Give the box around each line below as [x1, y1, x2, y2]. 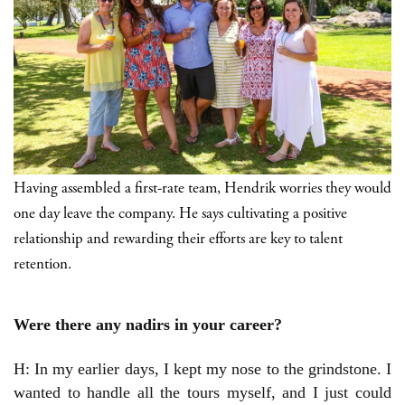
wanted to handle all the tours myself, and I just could [14, 383, 391, 402]
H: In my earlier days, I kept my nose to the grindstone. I [14, 360, 391, 379]
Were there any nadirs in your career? [14, 316, 291, 334]
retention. [14, 258, 71, 274]
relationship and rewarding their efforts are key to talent [14, 232, 343, 249]
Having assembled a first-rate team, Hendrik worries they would [14, 182, 391, 198]
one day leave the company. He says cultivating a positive [14, 207, 347, 223]
